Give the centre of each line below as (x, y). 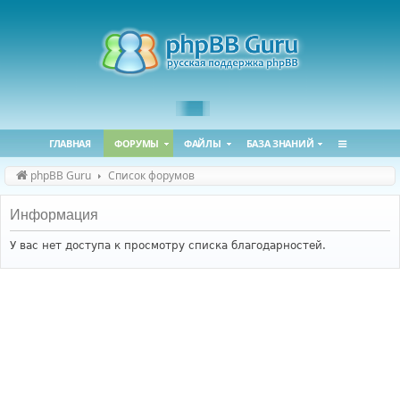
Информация (54, 215)
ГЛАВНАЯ (70, 143)
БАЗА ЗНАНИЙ (280, 143)
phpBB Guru (61, 175)
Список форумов (151, 175)
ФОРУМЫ (137, 143)
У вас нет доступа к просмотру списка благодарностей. (168, 246)
